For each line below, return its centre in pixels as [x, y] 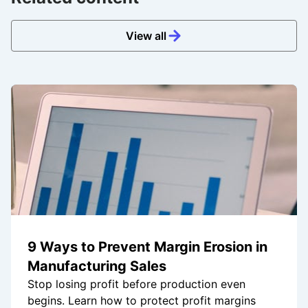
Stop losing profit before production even [136, 284]
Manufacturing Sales [97, 266]
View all [146, 36]
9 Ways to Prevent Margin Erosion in [147, 247]
